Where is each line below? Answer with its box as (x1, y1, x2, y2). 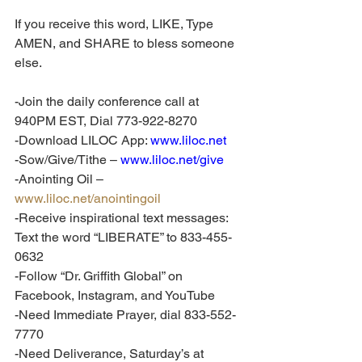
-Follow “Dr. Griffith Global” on (15, 268, 186, 284)
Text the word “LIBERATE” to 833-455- (15, 229, 232, 245)
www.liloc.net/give (120, 152, 224, 167)
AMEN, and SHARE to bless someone (15, 36, 238, 51)
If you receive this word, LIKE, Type (15, 16, 217, 32)
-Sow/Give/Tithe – (15, 152, 120, 167)
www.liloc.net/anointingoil (15, 191, 161, 206)
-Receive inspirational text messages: (15, 210, 231, 225)
